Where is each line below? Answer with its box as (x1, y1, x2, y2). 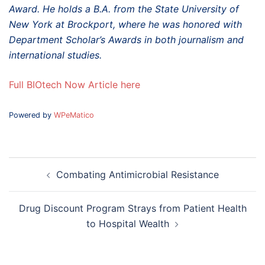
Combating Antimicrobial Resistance (56, 168, 219, 180)
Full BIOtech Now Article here (9, 78, 140, 91)
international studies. (9, 49, 102, 61)
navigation (8, 172, 81, 190)
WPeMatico (54, 110, 94, 119)
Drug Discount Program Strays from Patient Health (18, 202, 247, 214)
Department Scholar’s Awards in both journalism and (9, 33, 244, 46)
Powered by (9, 110, 54, 119)
